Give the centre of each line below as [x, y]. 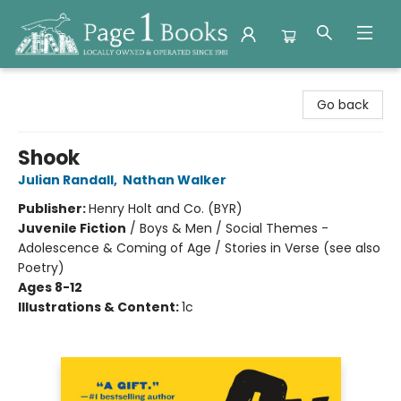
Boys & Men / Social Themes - [234, 228]
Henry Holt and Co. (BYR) [166, 209]
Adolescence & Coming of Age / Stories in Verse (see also [199, 248]
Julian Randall [66, 180]
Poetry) [41, 268]
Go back [343, 105]
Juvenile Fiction [72, 228]
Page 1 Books [52, 85]
